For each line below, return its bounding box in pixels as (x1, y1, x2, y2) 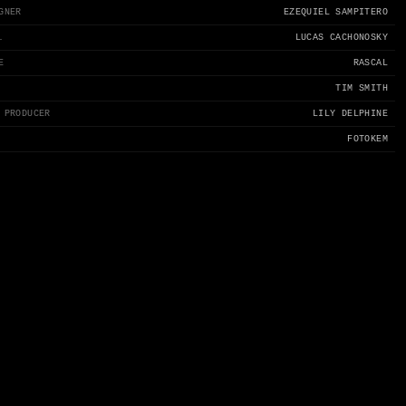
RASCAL (353, 58, 388, 68)
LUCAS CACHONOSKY (295, 33, 388, 43)
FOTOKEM (347, 134, 388, 144)
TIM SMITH (335, 83, 388, 93)
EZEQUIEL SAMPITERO (283, 7, 388, 17)
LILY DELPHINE (312, 109, 388, 119)
